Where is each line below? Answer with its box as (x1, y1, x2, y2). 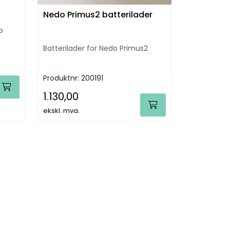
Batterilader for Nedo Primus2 (43, 43, 148, 53)
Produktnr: (43, 72, 81, 83)
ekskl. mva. (43, 105, 80, 116)
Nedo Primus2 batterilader (43, 8, 152, 21)
